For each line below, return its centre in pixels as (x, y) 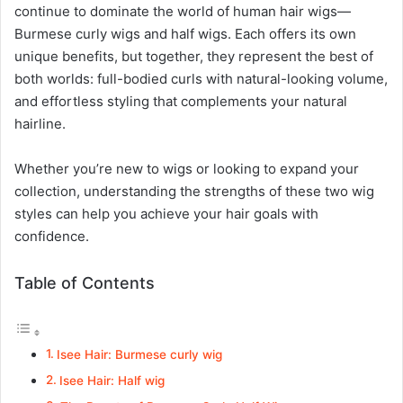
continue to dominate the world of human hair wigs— (183, 11)
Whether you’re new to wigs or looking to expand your (187, 169)
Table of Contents (85, 283)
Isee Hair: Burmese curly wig (139, 354)
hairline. (40, 124)
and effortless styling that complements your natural (181, 101)
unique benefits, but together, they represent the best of (194, 56)
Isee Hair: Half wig (112, 381)
